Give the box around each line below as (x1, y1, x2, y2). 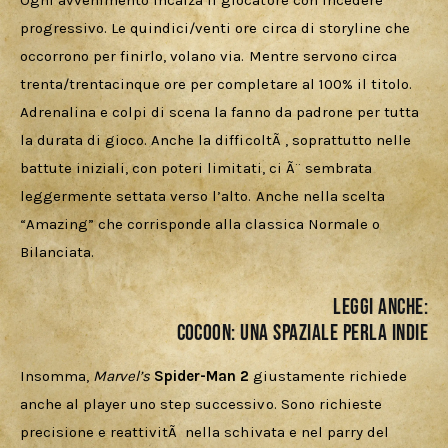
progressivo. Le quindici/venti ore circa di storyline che (20, 19, 414, 38)
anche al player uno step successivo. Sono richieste (20, 395, 386, 414)
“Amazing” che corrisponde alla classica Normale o (20, 215, 384, 234)
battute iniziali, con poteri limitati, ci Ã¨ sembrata (20, 159, 376, 178)
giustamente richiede (249, 367, 411, 386)
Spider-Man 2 (154, 367, 250, 386)
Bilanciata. (20, 243, 95, 262)
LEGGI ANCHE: (333, 293, 428, 321)
